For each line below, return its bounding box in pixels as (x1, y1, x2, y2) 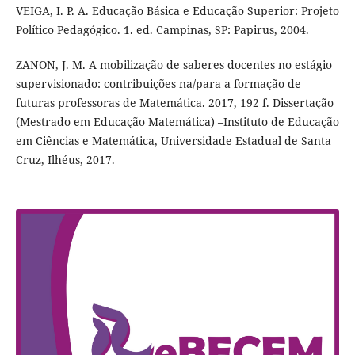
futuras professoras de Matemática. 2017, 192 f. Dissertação (15, 95, 334, 111)
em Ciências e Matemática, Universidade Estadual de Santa (15, 133, 331, 149)
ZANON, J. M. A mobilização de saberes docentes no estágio (15, 57, 332, 73)
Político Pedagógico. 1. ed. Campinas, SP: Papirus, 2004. (15, 22, 309, 38)
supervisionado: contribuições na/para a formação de (15, 76, 301, 92)
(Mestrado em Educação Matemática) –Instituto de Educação (15, 114, 339, 130)
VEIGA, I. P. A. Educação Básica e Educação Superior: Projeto (15, 3, 339, 19)
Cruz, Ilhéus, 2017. (15, 152, 115, 168)
